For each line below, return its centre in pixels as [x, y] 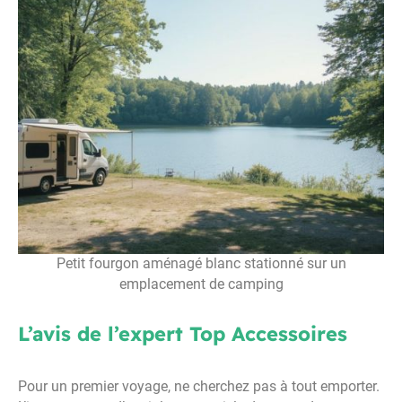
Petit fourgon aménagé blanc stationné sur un [201, 264]
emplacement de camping [201, 285]
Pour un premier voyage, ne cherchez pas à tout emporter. [199, 387]
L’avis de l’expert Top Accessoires [183, 334]
